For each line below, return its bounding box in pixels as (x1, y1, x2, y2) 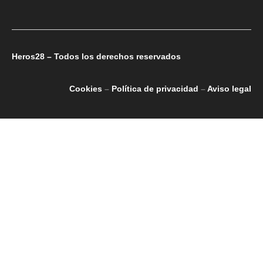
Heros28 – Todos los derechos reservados (12, 51, 181, 61)
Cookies (69, 84, 102, 94)
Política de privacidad (112, 84, 198, 94)
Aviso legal (207, 84, 251, 94)
